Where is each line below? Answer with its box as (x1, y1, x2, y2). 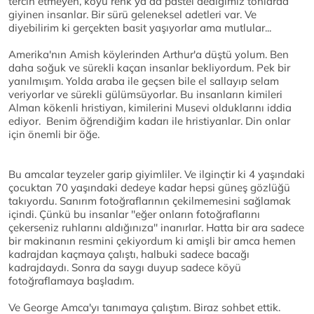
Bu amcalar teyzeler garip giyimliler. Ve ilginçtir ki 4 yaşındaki (8, 168, 305, 182)
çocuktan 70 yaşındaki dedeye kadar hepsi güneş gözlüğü (8, 181, 290, 195)
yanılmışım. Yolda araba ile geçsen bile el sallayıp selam (8, 74, 279, 88)
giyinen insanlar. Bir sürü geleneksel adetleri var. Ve (8, 8, 257, 22)
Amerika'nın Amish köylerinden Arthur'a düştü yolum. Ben (8, 48, 289, 62)
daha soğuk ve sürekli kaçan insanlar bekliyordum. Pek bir (8, 61, 290, 75)
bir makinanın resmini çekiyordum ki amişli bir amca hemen (8, 234, 296, 248)
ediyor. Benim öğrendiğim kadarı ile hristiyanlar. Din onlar (8, 114, 290, 128)
